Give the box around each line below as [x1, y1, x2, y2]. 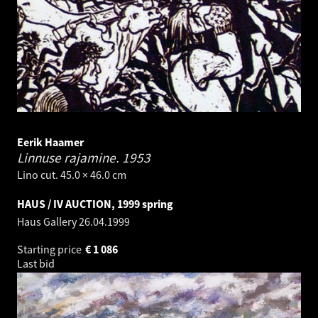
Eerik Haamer [17, 135, 84, 150]
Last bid [17, 256, 57, 271]
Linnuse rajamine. [17, 149, 122, 167]
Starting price [17, 242, 84, 257]
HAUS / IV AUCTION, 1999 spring [17, 197, 173, 212]
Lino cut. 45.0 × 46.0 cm [17, 168, 126, 182]
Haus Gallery [17, 214, 79, 229]
